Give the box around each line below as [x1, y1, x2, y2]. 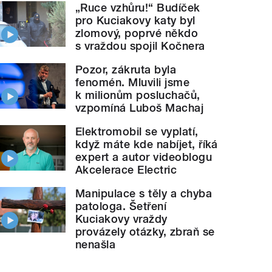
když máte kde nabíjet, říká [75, 138, 218, 151]
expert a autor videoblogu [75, 151, 212, 164]
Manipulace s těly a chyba [75, 187, 212, 200]
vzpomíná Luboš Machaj [75, 101, 204, 115]
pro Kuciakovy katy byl [75, 14, 195, 27]
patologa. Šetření [75, 200, 167, 213]
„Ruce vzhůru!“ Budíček [75, 1, 200, 15]
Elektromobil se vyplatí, [75, 125, 199, 138]
